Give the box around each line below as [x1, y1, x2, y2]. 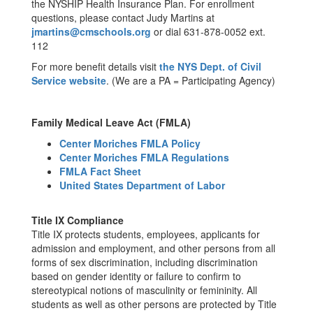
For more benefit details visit [31, 59, 159, 73]
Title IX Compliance [31, 213, 124, 227]
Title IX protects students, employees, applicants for [31, 227, 260, 241]
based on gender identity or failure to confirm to [31, 269, 241, 283]
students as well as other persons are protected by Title [31, 297, 277, 311]
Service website [31, 73, 106, 87]
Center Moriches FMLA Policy [59, 136, 201, 150]
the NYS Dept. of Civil [159, 59, 261, 73]
